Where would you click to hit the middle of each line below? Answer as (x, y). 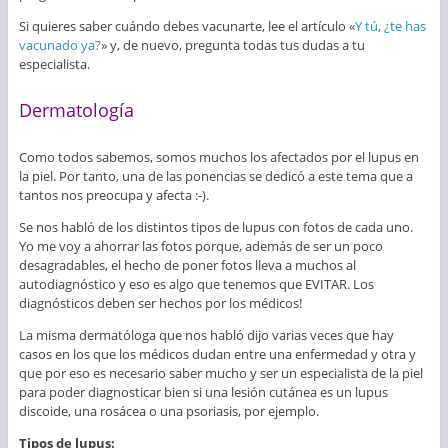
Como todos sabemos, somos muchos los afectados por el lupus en (218, 157)
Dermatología (76, 109)
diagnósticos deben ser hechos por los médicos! (160, 303)
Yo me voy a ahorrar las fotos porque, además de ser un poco (200, 246)
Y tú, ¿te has (390, 25)
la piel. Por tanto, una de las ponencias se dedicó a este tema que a (215, 176)
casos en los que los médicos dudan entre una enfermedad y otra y (217, 354)
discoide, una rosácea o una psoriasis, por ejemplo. (168, 411)
